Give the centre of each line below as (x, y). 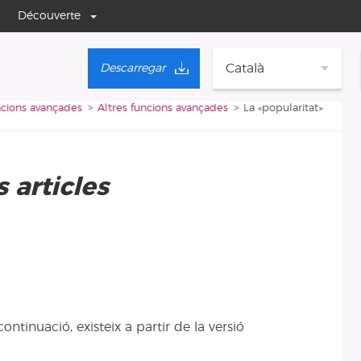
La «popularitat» (284, 109)
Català (245, 68)
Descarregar (132, 68)
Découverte (49, 16)
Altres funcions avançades (163, 109)
